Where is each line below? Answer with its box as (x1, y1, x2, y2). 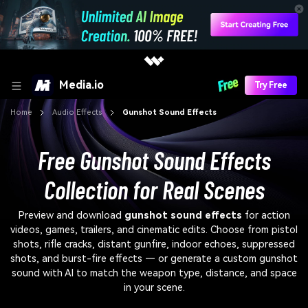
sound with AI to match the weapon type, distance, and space (11, 267, 297, 280)
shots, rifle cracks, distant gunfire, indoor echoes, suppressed (13, 239, 295, 251)
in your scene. (123, 282, 185, 294)
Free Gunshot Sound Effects (37, 144, 271, 175)
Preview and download (18, 210, 124, 222)
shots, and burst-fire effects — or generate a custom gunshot (10, 253, 298, 265)
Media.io (59, 78, 104, 91)
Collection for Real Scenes (43, 174, 265, 204)
